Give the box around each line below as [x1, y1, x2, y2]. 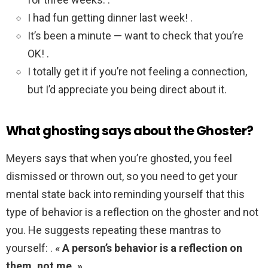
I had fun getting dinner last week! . [28, 11, 193, 25]
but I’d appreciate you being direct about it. [28, 83, 227, 96]
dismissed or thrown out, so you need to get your [6, 170, 237, 183]
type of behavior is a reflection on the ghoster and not [6, 206, 258, 219]
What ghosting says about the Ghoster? [6, 122, 254, 140]
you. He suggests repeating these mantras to [6, 224, 221, 237]
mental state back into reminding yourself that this [6, 188, 245, 201]
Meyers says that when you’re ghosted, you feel [6, 152, 232, 165]
